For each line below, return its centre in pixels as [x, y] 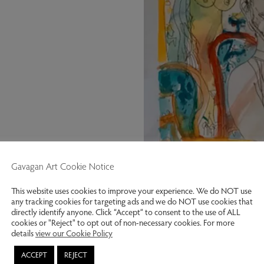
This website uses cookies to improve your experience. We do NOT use [131, 190]
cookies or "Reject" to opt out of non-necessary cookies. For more [123, 222]
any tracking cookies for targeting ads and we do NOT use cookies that [132, 201]
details [23, 232]
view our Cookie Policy [74, 232]
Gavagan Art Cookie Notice [63, 166]
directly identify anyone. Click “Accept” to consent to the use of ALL [126, 211]
